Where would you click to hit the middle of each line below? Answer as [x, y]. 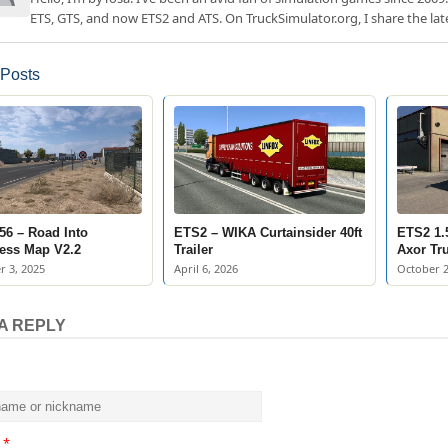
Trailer [193, 249]
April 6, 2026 [205, 268]
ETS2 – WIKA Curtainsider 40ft [267, 232]
